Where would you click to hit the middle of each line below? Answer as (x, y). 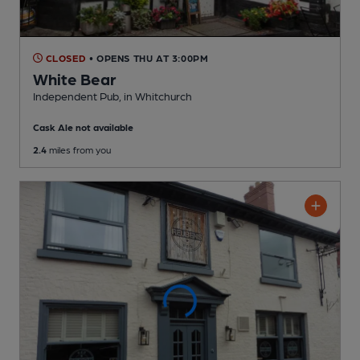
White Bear (75, 78)
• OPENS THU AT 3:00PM (149, 57)
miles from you (79, 149)
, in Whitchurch (155, 95)
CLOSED (65, 57)
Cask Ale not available (83, 127)
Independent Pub (76, 95)
